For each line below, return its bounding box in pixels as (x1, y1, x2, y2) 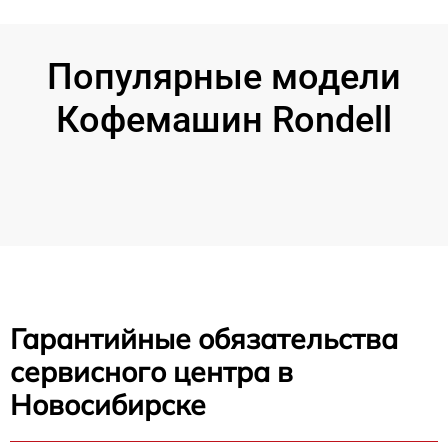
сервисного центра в (10, 354, 293, 389)
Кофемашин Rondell (56, 99, 392, 141)
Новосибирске (10, 387, 206, 422)
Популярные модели (47, 56, 401, 98)
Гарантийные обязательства (10, 321, 398, 356)
